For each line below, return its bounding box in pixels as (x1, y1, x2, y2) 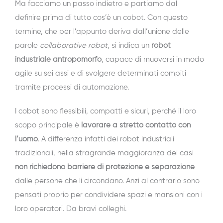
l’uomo (15, 135, 38, 143)
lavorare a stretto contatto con (79, 121, 191, 129)
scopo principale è (15, 121, 79, 129)
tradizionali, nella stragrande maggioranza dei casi (15, 149, 194, 157)
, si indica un (108, 42, 151, 50)
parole (15, 42, 40, 50)
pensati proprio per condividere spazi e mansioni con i (15, 191, 203, 199)
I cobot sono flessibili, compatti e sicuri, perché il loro (15, 108, 196, 115)
